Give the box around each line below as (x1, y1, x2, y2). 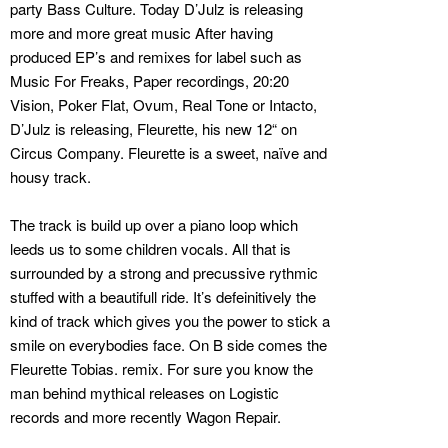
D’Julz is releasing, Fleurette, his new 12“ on (10, 117, 297, 139)
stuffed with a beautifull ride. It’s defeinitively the (10, 285, 316, 307)
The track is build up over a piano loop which (10, 213, 298, 235)
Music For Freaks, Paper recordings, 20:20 (10, 69, 289, 91)
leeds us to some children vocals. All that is (10, 237, 291, 259)
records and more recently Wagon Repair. (10, 405, 281, 427)
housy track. (10, 165, 91, 187)
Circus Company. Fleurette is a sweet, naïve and (10, 141, 327, 163)
